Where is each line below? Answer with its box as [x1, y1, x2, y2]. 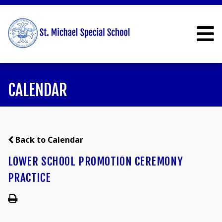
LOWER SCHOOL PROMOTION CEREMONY [7, 154, 183, 169]
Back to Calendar [13, 134, 83, 146]
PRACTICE [7, 170, 51, 185]
